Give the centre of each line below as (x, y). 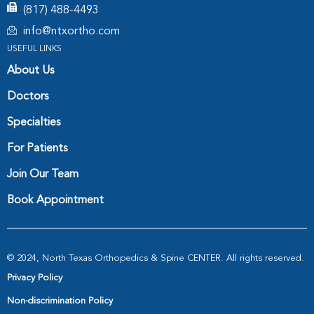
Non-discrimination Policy (60, 301)
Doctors (28, 96)
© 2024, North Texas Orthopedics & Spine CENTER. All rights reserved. (156, 258)
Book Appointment (55, 200)
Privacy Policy (35, 278)
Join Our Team (43, 174)
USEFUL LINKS (34, 49)
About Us (30, 70)
